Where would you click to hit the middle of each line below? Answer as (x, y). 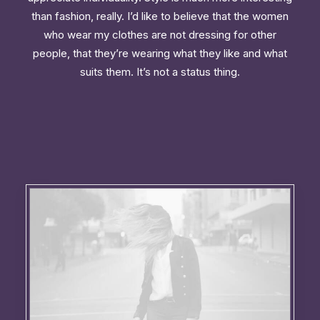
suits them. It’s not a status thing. (160, 72)
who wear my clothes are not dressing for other (160, 35)
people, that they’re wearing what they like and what (160, 53)
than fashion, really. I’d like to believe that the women (160, 16)
